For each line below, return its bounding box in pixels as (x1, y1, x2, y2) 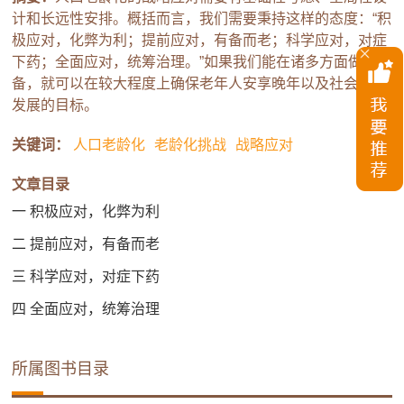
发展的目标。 (12, 97, 99, 114)
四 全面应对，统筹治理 (12, 301, 161, 317)
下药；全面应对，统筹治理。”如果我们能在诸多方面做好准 (12, 54, 392, 70)
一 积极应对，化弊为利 (12, 204, 161, 220)
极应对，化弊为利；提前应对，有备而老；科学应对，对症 (12, 32, 388, 49)
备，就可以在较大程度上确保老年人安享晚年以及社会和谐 (12, 76, 388, 92)
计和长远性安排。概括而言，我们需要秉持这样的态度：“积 (12, 11, 392, 27)
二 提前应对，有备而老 (12, 236, 161, 252)
